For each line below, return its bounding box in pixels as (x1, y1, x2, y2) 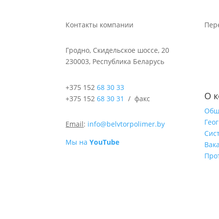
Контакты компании (66, 20, 134, 29)
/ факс (124, 93, 151, 103)
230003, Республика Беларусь (66, 57, 165, 66)
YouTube (89, 137, 120, 147)
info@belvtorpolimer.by (88, 119, 165, 129)
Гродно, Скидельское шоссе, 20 (66, 45, 170, 55)
